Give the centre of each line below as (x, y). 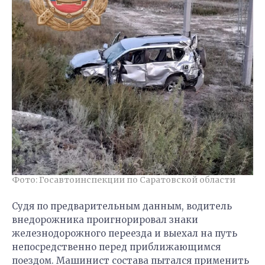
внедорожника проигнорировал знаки (105, 219)
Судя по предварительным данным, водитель (122, 206)
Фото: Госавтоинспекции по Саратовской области (124, 180)
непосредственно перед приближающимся (116, 247)
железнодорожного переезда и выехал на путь (125, 233)
